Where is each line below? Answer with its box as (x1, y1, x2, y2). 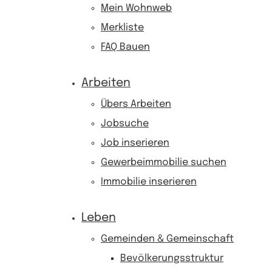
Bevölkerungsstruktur (120, 253, 223, 263)
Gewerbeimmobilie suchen (101, 157, 226, 168)
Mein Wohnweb (101, 3, 172, 13)
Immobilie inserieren (101, 177, 197, 187)
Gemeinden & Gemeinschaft (101, 234, 234, 244)
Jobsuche (101, 118, 149, 129)
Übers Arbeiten (101, 99, 171, 109)
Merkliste (101, 22, 144, 33)
